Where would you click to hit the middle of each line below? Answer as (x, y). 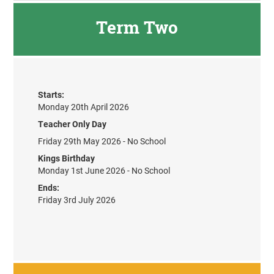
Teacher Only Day (72, 124)
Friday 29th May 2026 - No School (102, 141)
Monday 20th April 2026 (84, 107)
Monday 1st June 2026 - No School (104, 171)
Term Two (137, 27)
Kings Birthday (67, 158)
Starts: (51, 95)
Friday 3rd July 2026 (77, 200)
